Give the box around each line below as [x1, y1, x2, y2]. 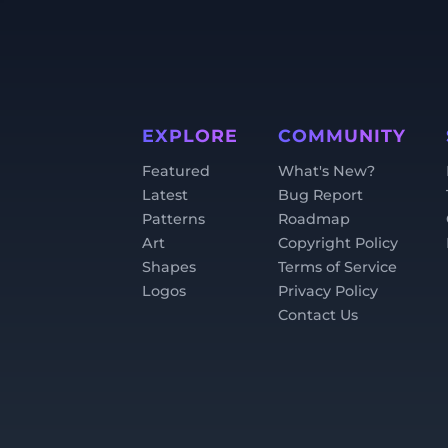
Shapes [142, 258, 196, 276]
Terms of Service [278, 258, 397, 276]
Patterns [142, 210, 205, 228]
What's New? [278, 162, 375, 180]
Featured [142, 162, 210, 180]
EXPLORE [142, 125, 238, 146]
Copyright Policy [278, 234, 398, 252]
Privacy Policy [278, 282, 378, 300]
